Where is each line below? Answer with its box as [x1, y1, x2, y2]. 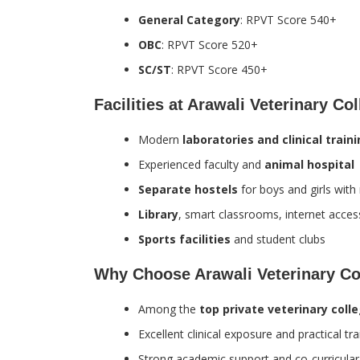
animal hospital [264, 157, 354, 172]
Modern [138, 132, 182, 147]
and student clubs [231, 231, 325, 247]
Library [138, 207, 178, 222]
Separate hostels [138, 182, 238, 197]
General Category [138, 12, 240, 27]
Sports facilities [138, 231, 231, 247]
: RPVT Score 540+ [240, 12, 337, 27]
